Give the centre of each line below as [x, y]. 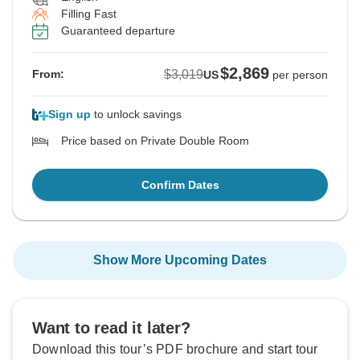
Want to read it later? [111, 328]
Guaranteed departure [118, 31]
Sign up [70, 115]
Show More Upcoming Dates [180, 260]
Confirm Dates [180, 185]
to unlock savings [136, 115]
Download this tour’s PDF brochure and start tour [175, 350]
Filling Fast [89, 14]
